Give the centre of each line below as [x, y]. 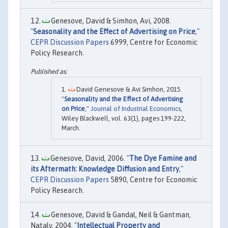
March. [71, 128]
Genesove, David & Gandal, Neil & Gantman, [120, 215]
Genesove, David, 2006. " [89, 158]
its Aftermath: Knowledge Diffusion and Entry [105, 169]
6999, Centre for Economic [153, 42]
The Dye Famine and [163, 158]
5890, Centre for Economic [153, 179]
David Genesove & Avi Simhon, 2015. [129, 89]
